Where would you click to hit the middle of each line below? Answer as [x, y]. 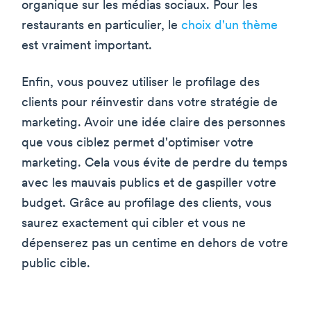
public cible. [56, 264]
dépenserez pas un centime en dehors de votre [155, 244]
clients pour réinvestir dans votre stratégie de [150, 103]
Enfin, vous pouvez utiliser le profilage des [141, 83]
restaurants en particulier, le [101, 26]
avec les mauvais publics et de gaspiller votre [149, 183]
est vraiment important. [87, 46]
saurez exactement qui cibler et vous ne [134, 224]
